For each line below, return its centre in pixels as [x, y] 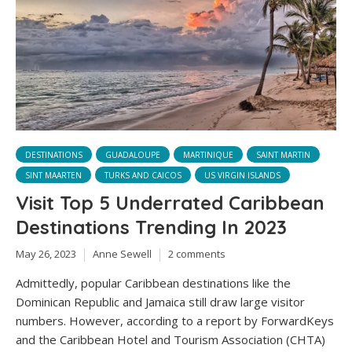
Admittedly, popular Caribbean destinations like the [153, 282]
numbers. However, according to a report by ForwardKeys [175, 320]
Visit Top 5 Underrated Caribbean [170, 203]
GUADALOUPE [133, 155]
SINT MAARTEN [53, 176]
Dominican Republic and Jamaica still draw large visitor [160, 301]
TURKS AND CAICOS [143, 176]
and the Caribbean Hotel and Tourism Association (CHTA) [170, 339]
